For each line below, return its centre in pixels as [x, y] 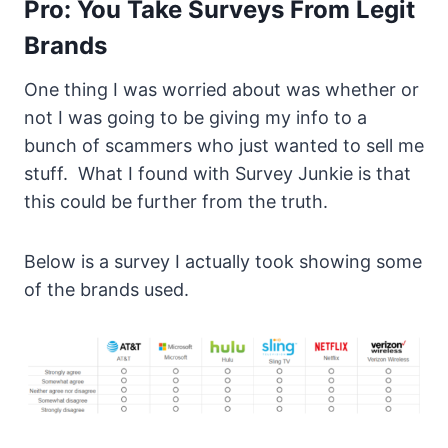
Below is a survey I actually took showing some [223, 262]
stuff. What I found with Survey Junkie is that [217, 174]
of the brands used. [106, 290]
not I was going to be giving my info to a [195, 118]
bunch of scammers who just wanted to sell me [224, 146]
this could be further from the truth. [176, 202]
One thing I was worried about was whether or [221, 90]
